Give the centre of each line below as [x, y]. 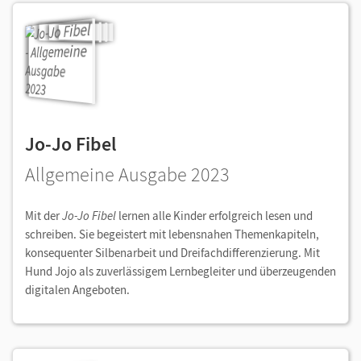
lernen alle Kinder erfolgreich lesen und [216, 216]
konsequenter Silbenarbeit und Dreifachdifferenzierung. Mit [172, 253]
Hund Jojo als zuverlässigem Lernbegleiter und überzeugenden [180, 272]
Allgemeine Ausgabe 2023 [127, 175]
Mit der [44, 216]
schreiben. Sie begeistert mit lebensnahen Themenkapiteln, [172, 234]
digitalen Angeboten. [77, 290]
